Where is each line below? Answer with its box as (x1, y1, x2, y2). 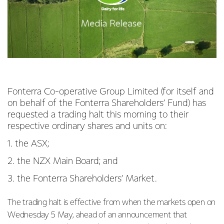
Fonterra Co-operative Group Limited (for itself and (7, 87, 214, 96)
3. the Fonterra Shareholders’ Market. (7, 174, 159, 183)
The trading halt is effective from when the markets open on (7, 198, 216, 207)
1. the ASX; (7, 139, 49, 148)
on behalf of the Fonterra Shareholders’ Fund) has (7, 98, 206, 108)
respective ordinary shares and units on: (7, 121, 169, 131)
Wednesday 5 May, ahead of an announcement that (7, 211, 187, 219)
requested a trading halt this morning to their (7, 110, 188, 119)
